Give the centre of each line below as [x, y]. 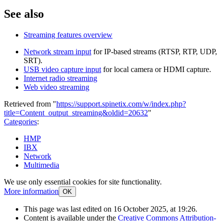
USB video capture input [62, 70]
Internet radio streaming [60, 78]
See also [24, 14]
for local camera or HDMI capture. [156, 70]
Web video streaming [56, 87]
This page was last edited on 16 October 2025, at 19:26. [110, 209]
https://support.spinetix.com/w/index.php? [121, 104]
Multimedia [41, 165]
